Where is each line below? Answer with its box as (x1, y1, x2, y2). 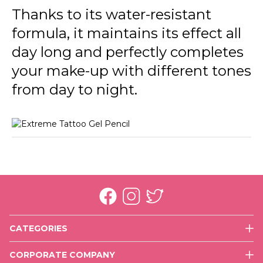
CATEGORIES (9, 222, 68, 234)
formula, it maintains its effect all (12, 24, 241, 42)
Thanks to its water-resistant (12, 5, 211, 23)
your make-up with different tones (12, 62, 251, 79)
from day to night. (12, 80, 137, 98)
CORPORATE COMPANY (9, 249, 115, 260)
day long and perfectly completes (12, 43, 244, 60)
